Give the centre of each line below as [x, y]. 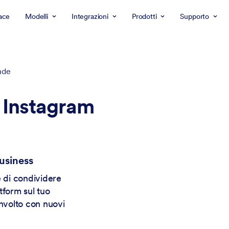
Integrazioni [90, 16]
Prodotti [144, 16]
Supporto [195, 16]
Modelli [37, 16]
